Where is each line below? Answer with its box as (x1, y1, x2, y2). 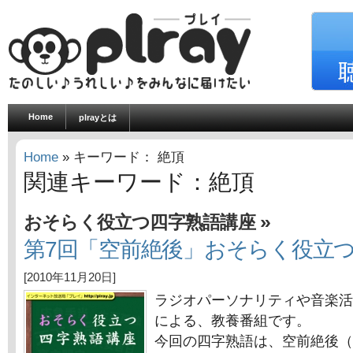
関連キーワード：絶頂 (24, 169, 255, 195)
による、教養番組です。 (154, 313, 310, 329)
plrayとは (79, 113, 117, 122)
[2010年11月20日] (24, 271, 116, 284)
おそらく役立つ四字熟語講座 (24, 212, 255, 232)
